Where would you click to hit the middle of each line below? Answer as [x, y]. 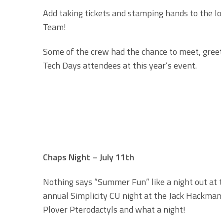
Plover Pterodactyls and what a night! [114, 209]
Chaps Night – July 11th [89, 157]
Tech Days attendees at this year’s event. [122, 66]
